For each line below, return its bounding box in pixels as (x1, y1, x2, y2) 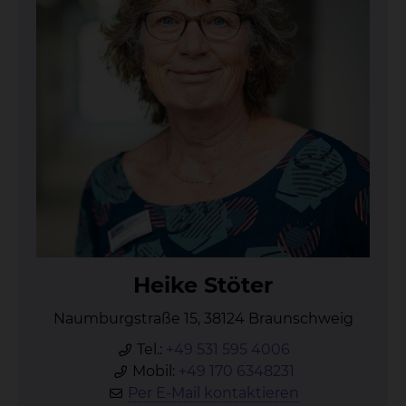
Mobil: (128, 362, 179, 380)
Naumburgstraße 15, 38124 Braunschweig (53, 310, 353, 327)
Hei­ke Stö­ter (133, 272, 273, 298)
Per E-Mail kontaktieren (127, 384, 299, 401)
